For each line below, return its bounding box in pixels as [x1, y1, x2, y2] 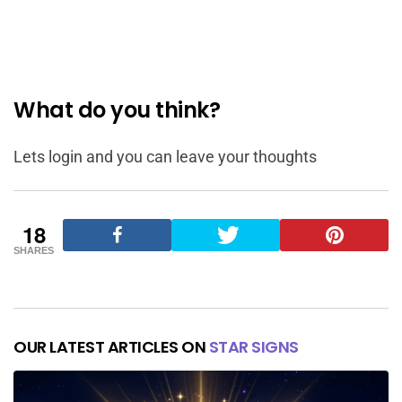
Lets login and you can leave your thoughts [13, 146, 317, 166]
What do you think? [13, 94, 220, 125]
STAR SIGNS [208, 335, 299, 358]
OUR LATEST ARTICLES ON [13, 335, 209, 358]
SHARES [13, 244, 54, 256]
